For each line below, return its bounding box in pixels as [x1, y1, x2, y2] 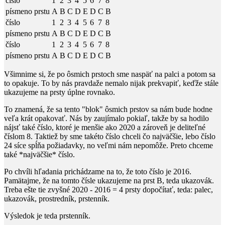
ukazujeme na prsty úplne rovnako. [4, 88, 115, 97]
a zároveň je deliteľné [135, 123, 205, 132]
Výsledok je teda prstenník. [4, 211, 90, 220]
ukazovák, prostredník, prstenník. [4, 194, 109, 203]
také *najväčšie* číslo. [4, 150, 75, 159]
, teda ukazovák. [162, 176, 214, 185]
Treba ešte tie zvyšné [4, 185, 72, 194]
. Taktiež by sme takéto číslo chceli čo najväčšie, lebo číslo [31, 132, 215, 141]
